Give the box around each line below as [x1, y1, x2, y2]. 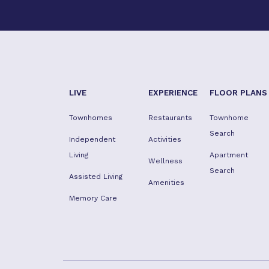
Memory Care [69, 194, 117, 202]
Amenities [148, 178, 184, 187]
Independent [69, 135, 115, 144]
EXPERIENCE [148, 88, 198, 97]
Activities [148, 135, 181, 144]
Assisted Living [69, 172, 122, 181]
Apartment [209, 151, 248, 159]
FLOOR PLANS [209, 88, 267, 97]
